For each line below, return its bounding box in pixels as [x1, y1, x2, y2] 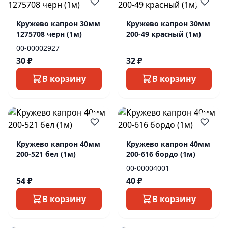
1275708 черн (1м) [16, 29, 82, 39]
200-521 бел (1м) [16, 149, 76, 159]
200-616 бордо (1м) [126, 149, 195, 159]
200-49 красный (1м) [126, 29, 201, 39]
